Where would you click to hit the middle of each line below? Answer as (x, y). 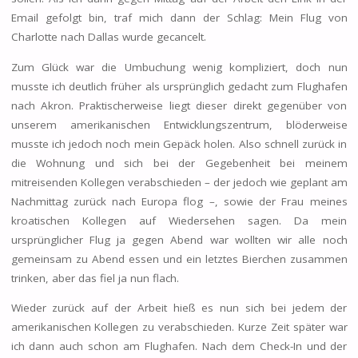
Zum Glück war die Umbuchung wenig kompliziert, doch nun (179, 67)
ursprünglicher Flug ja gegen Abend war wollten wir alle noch (179, 239)
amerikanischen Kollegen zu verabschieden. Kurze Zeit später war (179, 327)
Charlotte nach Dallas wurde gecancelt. (108, 37)
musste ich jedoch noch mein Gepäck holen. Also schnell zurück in (179, 143)
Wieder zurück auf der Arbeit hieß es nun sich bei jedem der (179, 308)
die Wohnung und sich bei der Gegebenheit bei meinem (179, 163)
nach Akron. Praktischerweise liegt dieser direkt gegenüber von (179, 105)
